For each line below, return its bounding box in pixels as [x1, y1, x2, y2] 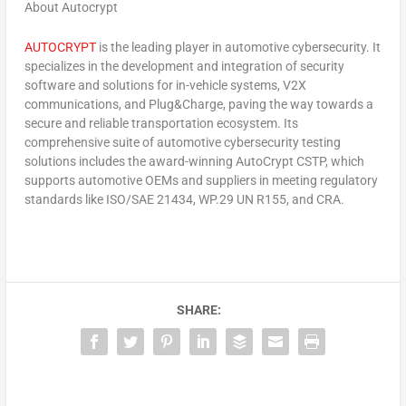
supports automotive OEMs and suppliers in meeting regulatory [24, 172, 378, 188]
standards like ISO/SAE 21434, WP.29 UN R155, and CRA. [24, 191, 344, 207]
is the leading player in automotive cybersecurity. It [95, 39, 381, 54]
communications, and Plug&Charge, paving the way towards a [24, 96, 373, 111]
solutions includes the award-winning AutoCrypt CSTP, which [24, 153, 364, 169]
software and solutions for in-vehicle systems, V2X [24, 77, 306, 92]
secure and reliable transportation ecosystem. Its [24, 115, 298, 130]
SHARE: [176, 302, 221, 317]
